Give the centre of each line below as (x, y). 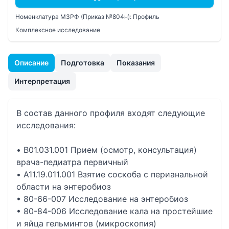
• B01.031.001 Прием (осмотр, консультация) (107, 150)
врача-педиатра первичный (72, 162)
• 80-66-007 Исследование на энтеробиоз (102, 199)
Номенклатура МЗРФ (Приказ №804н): (74, 17)
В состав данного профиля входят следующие (111, 113)
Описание (31, 63)
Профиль (146, 17)
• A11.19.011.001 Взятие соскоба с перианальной (112, 174)
